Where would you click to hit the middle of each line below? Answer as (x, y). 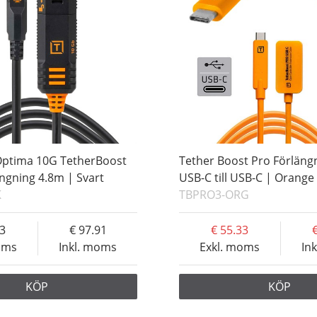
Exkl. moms (230, 247)
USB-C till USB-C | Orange (247, 178)
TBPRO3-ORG (214, 195)
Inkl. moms (88, 247)
